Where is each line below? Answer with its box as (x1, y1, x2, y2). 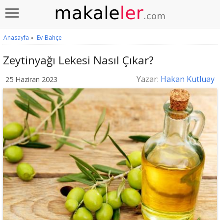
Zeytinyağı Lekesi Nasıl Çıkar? (3, 53, 154, 68)
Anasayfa (3, 33, 29, 42)
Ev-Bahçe (37, 33, 62, 42)
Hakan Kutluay (161, 74, 215, 84)
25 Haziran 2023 (5, 75, 57, 84)
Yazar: (137, 74, 161, 84)
